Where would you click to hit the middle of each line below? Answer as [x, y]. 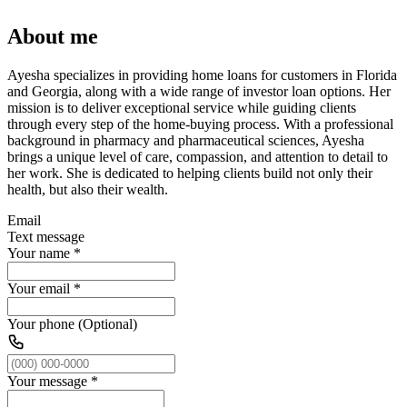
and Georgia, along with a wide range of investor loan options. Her [199, 91]
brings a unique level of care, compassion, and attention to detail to [198, 156]
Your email [39, 288]
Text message [46, 236]
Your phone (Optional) [72, 323]
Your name [39, 253]
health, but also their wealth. [88, 189]
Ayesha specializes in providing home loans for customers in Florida [202, 74]
